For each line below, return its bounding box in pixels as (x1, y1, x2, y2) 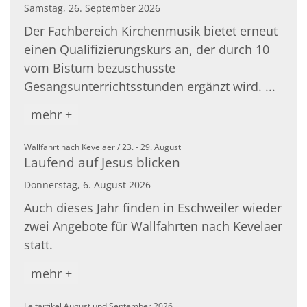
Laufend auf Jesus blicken (24, 153, 180, 172)
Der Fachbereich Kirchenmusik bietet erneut (24, 22, 278, 39)
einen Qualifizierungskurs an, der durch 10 (24, 40, 269, 58)
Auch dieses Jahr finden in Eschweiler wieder (24, 199, 282, 217)
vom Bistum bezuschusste (24, 59, 175, 76)
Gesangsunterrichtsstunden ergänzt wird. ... (24, 77, 275, 95)
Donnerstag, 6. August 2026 (24, 178, 151, 192)
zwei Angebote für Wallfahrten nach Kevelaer (24, 218, 282, 235)
